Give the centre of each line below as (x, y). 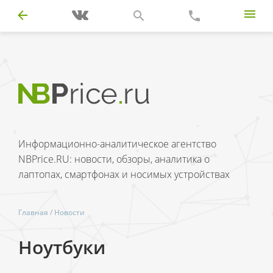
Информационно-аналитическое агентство (117, 144)
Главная (33, 212)
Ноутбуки (62, 247)
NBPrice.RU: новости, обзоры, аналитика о (114, 159)
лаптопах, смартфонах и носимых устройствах (124, 174)
